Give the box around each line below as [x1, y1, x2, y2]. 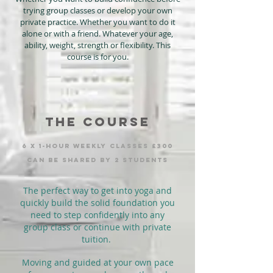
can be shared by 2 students [27, 156, 168, 164]
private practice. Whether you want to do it [19, 16, 175, 27]
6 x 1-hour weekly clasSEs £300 [22, 142, 173, 150]
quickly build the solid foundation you [20, 197, 175, 208]
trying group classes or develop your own [23, 5, 172, 16]
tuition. [82, 233, 113, 245]
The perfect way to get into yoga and [23, 185, 172, 196]
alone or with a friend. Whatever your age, [22, 28, 173, 39]
